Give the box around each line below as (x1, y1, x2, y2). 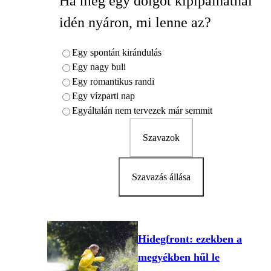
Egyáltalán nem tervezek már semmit (72, 105, 212, 116)
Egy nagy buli (72, 61, 126, 72)
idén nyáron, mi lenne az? (59, 14, 211, 30)
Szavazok (142, 132, 180, 143)
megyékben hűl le (138, 250, 220, 263)
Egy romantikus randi (72, 76, 154, 87)
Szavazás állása (131, 171, 191, 182)
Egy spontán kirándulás (72, 47, 162, 57)
